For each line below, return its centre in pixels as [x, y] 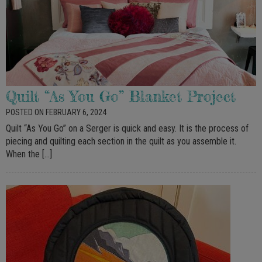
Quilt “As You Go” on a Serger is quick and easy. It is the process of [127, 129]
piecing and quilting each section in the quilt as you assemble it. [121, 142]
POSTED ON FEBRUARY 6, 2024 [56, 113]
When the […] [29, 154]
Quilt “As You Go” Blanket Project [121, 97]
